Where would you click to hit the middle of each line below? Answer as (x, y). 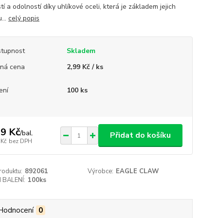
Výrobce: (101, 172)
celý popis (24, 18)
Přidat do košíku (140, 136)
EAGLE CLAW (137, 172)
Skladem (81, 51)
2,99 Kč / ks (85, 67)
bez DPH (20, 141)
